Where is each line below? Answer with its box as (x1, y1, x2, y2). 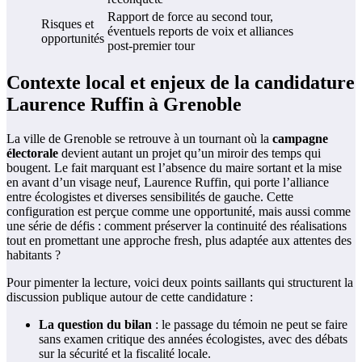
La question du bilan (39, 318, 152, 332)
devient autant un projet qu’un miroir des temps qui (58, 146, 321, 161)
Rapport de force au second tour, (107, 10, 273, 24)
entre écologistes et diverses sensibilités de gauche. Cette (6, 190, 293, 204)
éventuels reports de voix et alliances (107, 24, 293, 39)
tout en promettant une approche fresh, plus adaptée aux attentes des (6, 234, 351, 248)
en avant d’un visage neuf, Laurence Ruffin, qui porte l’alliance (6, 175, 329, 190)
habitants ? (6, 248, 61, 263)
